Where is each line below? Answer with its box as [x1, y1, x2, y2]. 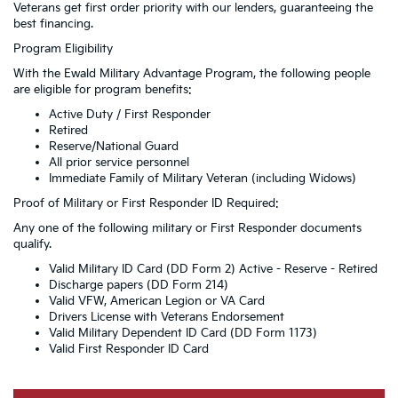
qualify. [13, 236, 52, 251]
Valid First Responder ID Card [49, 341, 209, 356]
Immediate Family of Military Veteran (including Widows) [49, 171, 356, 186]
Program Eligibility [13, 41, 113, 56]
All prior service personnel [49, 155, 189, 170]
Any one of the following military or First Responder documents [13, 220, 362, 235]
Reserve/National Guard [49, 139, 179, 154]
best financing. [13, 16, 93, 31]
